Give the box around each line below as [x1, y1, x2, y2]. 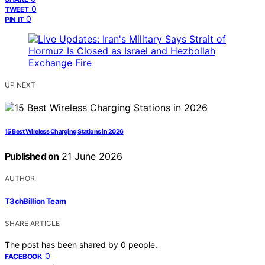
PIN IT [5, 15, 24, 24]
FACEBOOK [5, 251, 42, 261]
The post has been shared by [5, 239, 121, 250]
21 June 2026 [59, 150, 123, 163]
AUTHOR [5, 174, 35, 183]
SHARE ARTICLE [5, 218, 60, 228]
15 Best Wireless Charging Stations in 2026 [5, 128, 124, 136]
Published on [5, 150, 59, 163]
